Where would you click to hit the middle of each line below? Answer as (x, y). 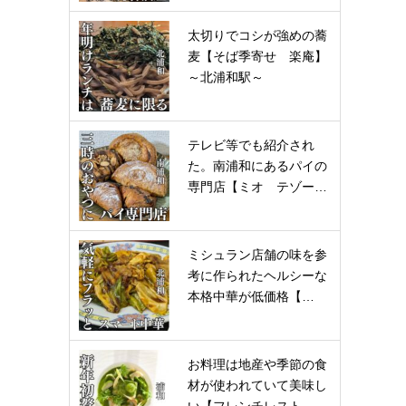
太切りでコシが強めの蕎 (257, 35)
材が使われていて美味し (257, 385)
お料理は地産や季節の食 (257, 364)
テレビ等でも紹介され (251, 145)
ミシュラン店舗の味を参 (257, 255)
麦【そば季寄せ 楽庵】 (257, 56)
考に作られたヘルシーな (257, 275)
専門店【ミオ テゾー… (257, 187)
